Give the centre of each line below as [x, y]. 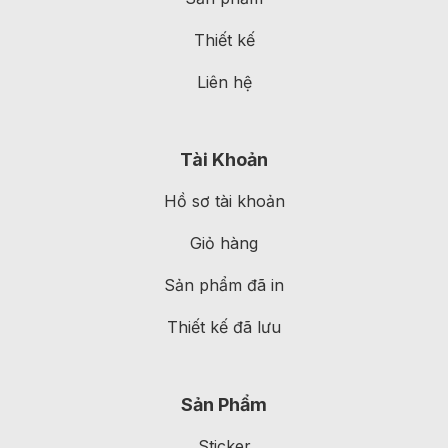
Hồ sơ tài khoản [224, 200]
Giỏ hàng [224, 242]
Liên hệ [224, 81]
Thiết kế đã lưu [224, 326]
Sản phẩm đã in [224, 284]
